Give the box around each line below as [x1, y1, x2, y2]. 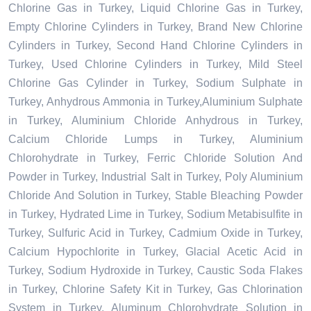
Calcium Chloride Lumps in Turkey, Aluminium [8, 133, 303, 146]
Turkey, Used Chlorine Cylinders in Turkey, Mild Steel [8, 58, 303, 71]
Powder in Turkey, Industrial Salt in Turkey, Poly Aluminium [8, 171, 303, 183]
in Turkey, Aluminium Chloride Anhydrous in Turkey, [8, 115, 303, 127]
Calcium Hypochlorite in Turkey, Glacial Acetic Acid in [8, 246, 303, 258]
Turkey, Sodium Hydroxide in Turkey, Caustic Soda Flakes [8, 264, 303, 277]
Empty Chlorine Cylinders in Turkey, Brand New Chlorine [8, 21, 303, 33]
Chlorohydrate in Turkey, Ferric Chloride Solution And [8, 152, 303, 165]
